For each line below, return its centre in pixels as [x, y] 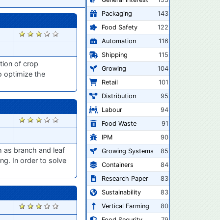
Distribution [119, 96]
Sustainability [121, 192]
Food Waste [119, 123]
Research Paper [125, 178]
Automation [119, 41]
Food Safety [120, 27]
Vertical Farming [125, 206]
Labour [112, 110]
